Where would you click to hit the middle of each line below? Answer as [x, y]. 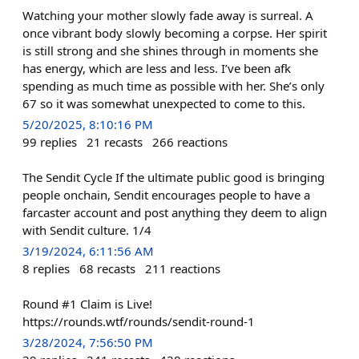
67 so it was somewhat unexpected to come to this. [164, 103]
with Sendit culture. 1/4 [87, 230]
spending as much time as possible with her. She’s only [173, 85]
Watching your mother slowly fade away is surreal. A [168, 15]
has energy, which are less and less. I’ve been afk [157, 68]
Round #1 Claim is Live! [87, 304]
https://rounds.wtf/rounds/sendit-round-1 [139, 322]
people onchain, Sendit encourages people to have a [166, 195]
